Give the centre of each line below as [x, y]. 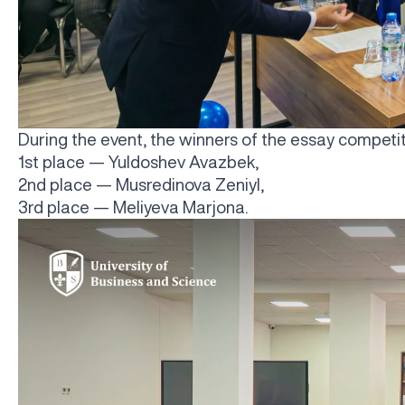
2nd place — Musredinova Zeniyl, [141, 185]
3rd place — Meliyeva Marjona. [133, 207]
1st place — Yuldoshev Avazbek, [138, 162]
